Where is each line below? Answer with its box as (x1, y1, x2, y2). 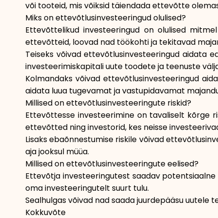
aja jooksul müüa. (25, 146, 89, 157)
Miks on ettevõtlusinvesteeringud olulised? (25, 12, 186, 23)
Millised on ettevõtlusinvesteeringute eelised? (25, 158, 199, 169)
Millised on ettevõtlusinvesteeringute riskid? (25, 97, 191, 109)
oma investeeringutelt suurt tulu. (25, 182, 149, 194)
